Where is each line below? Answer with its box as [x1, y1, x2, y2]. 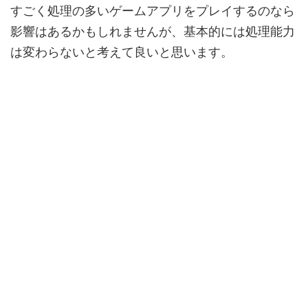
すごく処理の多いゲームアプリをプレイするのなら [10, 3, 295, 18]
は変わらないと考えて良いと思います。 [10, 45, 233, 59]
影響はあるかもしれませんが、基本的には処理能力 [10, 24, 295, 38]
